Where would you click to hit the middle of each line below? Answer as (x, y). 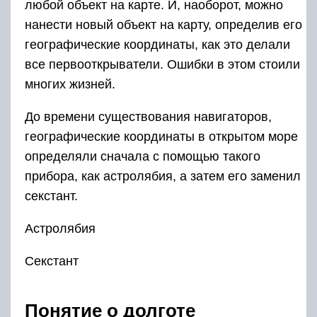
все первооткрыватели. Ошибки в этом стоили (162, 64)
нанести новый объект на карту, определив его (163, 24)
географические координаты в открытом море (161, 136)
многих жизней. (70, 84)
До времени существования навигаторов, (148, 116)
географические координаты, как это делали (157, 44)
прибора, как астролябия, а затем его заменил (163, 176)
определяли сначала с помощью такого (143, 156)
